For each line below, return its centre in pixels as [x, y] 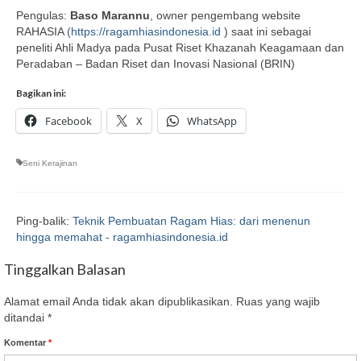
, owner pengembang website [225, 15]
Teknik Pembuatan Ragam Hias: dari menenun [191, 220]
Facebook [68, 120]
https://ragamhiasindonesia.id [146, 31]
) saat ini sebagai [266, 31]
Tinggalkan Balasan [65, 269]
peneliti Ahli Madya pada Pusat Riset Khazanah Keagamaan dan [180, 47]
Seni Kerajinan [50, 163]
